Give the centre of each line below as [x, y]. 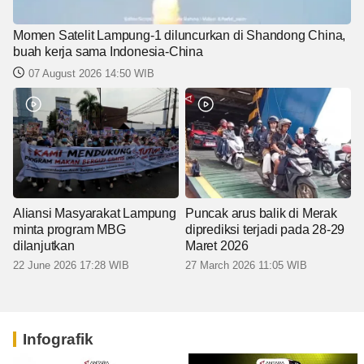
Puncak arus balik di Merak [261, 214]
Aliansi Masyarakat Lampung [95, 214]
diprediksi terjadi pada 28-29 [265, 230]
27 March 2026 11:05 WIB [246, 266]
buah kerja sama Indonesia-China [108, 52]
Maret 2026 [217, 246]
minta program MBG [69, 230]
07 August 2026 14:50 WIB [91, 74]
